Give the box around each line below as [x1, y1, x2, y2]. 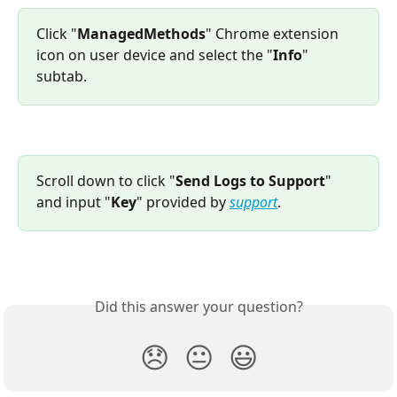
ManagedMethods [77, 23, 206, 43]
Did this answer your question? [94, 296, 303, 316]
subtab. [36, 66, 87, 86]
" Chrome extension [206, 23, 342, 43]
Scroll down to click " [36, 170, 175, 191]
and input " [36, 191, 111, 212]
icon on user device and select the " [36, 44, 273, 65]
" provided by [136, 191, 230, 212]
